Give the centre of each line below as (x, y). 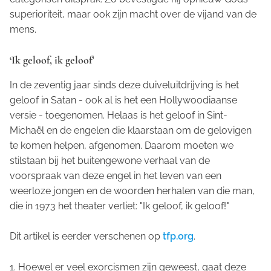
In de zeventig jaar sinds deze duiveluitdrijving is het (124, 85)
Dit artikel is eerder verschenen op (86, 236)
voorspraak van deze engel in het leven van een (116, 175)
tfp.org (178, 236)
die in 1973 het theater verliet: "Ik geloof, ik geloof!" (119, 206)
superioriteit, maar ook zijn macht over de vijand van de (133, 14)
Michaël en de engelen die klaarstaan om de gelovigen (131, 130)
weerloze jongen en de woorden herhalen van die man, (132, 191)
